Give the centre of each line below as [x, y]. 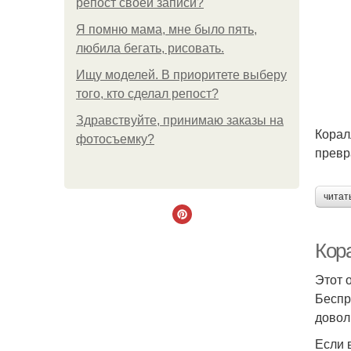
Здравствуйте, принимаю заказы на [180, 120]
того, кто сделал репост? [147, 94]
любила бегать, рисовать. [150, 48]
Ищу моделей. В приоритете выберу [181, 75]
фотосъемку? [115, 139]
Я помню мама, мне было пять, [166, 29]
